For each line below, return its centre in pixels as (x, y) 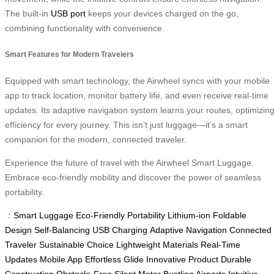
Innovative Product (182, 260)
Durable (236, 260)
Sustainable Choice (76, 245)
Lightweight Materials (157, 245)
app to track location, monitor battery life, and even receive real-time (137, 96)
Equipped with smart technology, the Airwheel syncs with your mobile (137, 81)
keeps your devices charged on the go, (162, 13)
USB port (68, 13)
